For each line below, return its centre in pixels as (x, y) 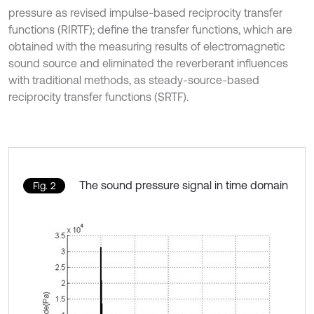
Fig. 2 (44, 186)
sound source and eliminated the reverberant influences (148, 63)
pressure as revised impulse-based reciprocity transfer (145, 13)
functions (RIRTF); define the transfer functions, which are (150, 30)
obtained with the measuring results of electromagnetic (147, 47)
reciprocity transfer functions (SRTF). (98, 97)
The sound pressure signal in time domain (184, 185)
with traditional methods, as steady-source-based (134, 80)
